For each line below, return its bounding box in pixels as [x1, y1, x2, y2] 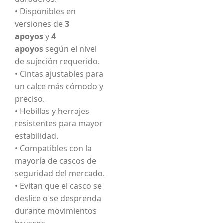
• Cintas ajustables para [15, 68, 103, 80]
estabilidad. [15, 130, 58, 142]
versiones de [15, 18, 65, 30]
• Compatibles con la [15, 143, 92, 154]
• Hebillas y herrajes [15, 106, 89, 117]
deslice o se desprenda [15, 193, 101, 204]
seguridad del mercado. [15, 168, 105, 179]
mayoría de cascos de [15, 155, 96, 167]
